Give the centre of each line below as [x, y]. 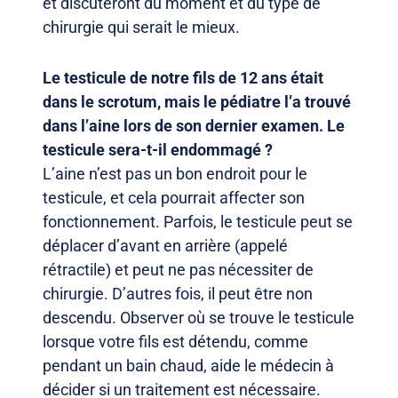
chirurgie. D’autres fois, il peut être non [178, 293]
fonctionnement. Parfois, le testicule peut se [198, 221]
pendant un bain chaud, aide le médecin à [188, 365]
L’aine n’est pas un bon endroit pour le [175, 173]
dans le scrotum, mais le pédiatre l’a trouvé [197, 101]
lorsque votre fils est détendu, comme [175, 341]
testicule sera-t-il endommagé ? [158, 149]
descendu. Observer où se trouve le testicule [199, 317]
